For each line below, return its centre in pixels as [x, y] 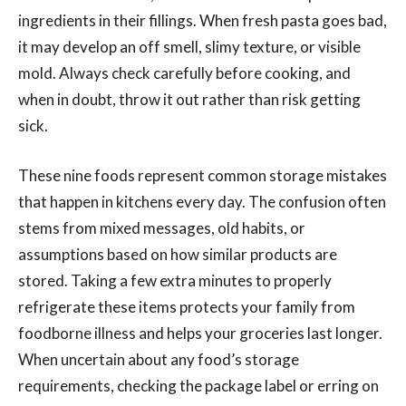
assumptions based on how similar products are [178, 254]
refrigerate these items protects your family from [187, 306]
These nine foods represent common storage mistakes [203, 175]
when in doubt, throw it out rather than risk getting [189, 99]
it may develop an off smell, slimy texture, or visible [189, 46]
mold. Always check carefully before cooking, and [184, 72]
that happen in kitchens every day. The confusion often [202, 201]
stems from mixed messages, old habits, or [162, 227]
